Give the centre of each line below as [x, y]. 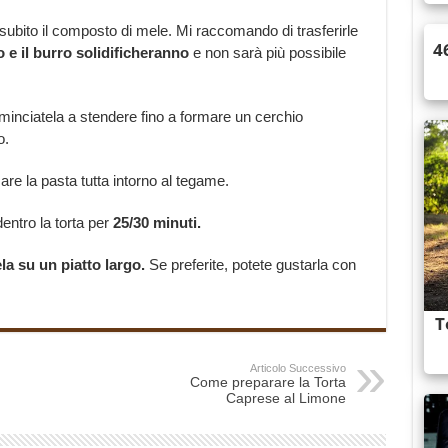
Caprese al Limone [285, 398]
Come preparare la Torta [267, 382]
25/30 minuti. [154, 223]
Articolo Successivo [297, 368]
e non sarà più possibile [267, 53]
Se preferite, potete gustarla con [250, 265]
